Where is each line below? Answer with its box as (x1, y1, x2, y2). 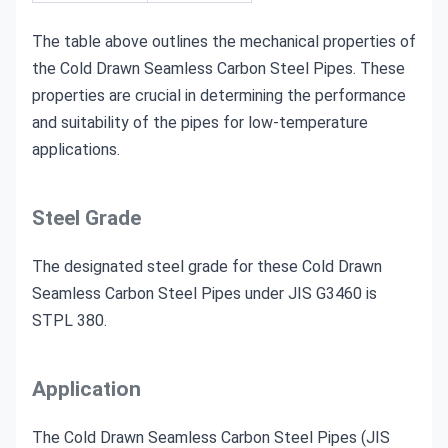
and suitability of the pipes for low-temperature (32, 112, 368, 132)
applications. (32, 139, 120, 159)
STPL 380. (32, 310, 107, 330)
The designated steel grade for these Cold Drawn (32, 256, 382, 276)
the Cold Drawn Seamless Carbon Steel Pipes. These (32, 58, 405, 78)
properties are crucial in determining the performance (32, 85, 406, 105)
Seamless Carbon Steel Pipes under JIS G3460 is (32, 283, 377, 303)
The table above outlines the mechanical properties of (32, 31, 416, 51)
